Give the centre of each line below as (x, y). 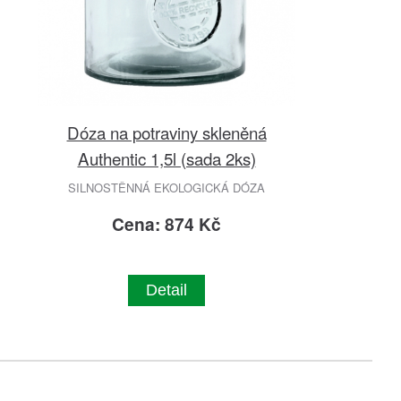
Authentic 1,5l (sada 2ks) (166, 158)
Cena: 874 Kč (166, 224)
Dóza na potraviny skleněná (166, 132)
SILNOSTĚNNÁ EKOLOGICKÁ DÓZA (166, 188)
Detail (166, 290)
